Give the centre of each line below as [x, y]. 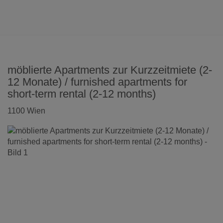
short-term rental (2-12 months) [82, 94]
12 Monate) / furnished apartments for [97, 82]
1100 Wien [26, 111]
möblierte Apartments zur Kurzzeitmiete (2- [110, 70]
